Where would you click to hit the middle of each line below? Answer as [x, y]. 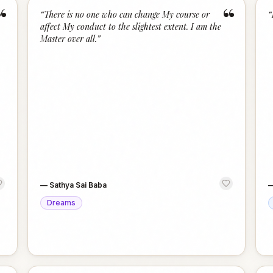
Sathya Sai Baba [78, 185]
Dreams [62, 203]
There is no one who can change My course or [127, 14]
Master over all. [69, 39]
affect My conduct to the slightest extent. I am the [131, 27]
